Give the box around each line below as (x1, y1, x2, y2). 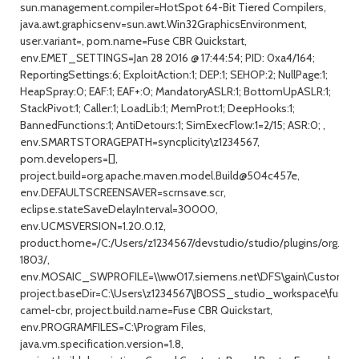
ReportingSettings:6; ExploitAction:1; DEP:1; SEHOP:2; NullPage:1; (20, 67, 328, 82)
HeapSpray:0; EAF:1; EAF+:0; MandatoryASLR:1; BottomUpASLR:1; (20, 84, 331, 99)
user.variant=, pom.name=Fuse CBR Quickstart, (20, 34, 247, 48)
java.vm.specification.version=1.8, (20, 337, 184, 351)
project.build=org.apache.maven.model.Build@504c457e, (20, 168, 300, 183)
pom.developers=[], (20, 151, 118, 166)
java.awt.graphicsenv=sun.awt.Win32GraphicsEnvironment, (20, 17, 307, 31)
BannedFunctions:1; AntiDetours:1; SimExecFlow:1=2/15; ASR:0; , (20, 118, 325, 132)
